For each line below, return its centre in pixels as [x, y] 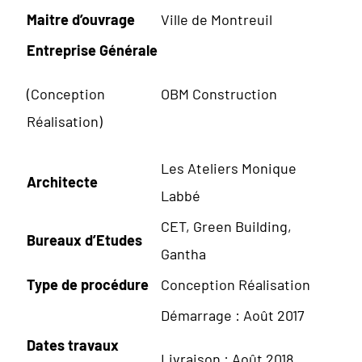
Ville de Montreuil [217, 19]
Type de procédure [88, 284]
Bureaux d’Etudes [84, 240]
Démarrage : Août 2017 [233, 315]
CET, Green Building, [226, 226]
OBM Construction [219, 93]
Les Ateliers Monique [229, 168]
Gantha [183, 253]
